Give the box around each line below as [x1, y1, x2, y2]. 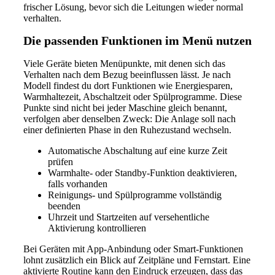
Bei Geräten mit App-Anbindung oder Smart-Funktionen [23, 243, 243, 254]
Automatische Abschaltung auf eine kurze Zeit [48, 145, 227, 156]
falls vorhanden [48, 178, 107, 189]
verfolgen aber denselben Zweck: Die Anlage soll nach [23, 113, 236, 124]
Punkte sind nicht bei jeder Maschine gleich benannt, [23, 102, 227, 113]
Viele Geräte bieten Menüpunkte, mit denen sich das [23, 58, 225, 69]
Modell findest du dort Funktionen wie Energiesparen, [23, 80, 233, 91]
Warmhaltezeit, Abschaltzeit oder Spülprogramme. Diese [23, 91, 242, 102]
